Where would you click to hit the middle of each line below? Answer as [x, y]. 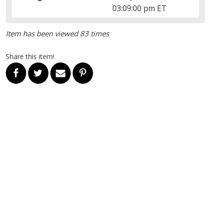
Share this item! [30, 56]
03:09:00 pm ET [140, 8]
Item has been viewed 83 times [57, 33]
